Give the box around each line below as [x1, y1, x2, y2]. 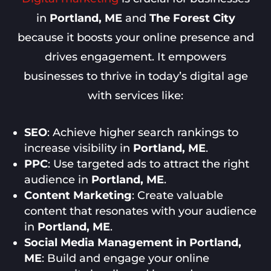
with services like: [88, 89, 183, 103]
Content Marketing [24, 189, 132, 203]
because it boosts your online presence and [17, 31, 254, 45]
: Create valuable [132, 189, 224, 203]
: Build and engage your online [42, 252, 210, 266]
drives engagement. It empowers [45, 50, 226, 64]
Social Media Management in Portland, [24, 236, 242, 250]
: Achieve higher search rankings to [47, 126, 239, 140]
